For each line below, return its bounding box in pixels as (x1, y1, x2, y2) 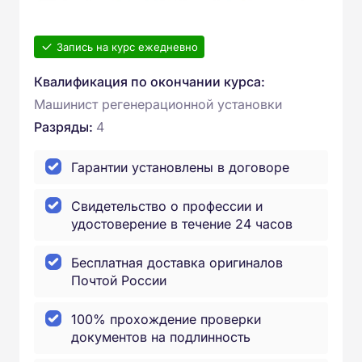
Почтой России (71, 272, 166, 288)
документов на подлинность (71, 329, 250, 345)
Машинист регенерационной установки (34, 96, 282, 112)
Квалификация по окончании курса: (34, 74, 265, 90)
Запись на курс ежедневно (57, 40, 198, 53)
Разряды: (34, 119, 96, 135)
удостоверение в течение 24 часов (71, 216, 293, 232)
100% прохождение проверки (71, 311, 261, 327)
